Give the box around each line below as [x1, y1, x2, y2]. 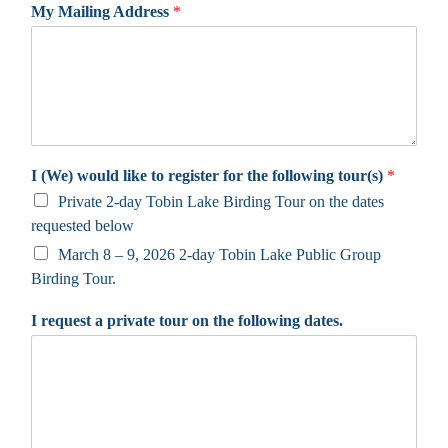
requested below [31, 216, 134, 234]
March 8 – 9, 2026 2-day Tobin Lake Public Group [58, 245, 381, 263]
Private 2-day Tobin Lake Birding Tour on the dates [58, 192, 384, 210]
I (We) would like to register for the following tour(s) [31, 166, 387, 184]
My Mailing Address [31, 2, 173, 20]
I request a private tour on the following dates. [31, 311, 343, 329]
